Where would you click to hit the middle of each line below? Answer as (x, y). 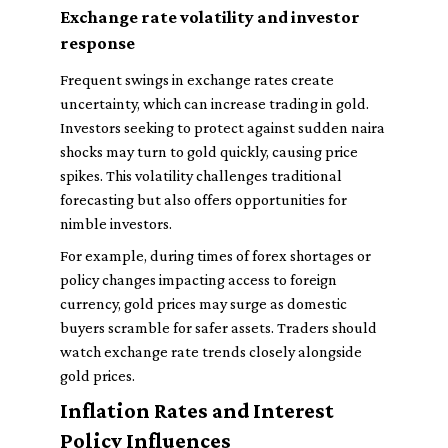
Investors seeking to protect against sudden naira (222, 127)
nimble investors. (116, 223)
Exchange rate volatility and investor (210, 17)
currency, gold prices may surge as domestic (203, 303)
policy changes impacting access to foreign (198, 279)
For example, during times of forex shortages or (215, 255)
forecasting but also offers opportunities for (203, 199)
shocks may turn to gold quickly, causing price (209, 151)
